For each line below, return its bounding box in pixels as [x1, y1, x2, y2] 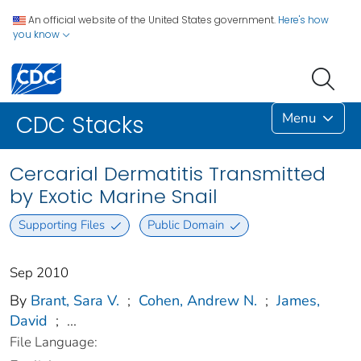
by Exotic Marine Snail [10, 183, 218, 210]
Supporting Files [18, 217, 105, 234]
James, [276, 290, 320, 310]
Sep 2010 [10, 263, 68, 282]
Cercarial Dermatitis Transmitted [10, 160, 326, 188]
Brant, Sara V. [31, 290, 119, 310]
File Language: [10, 332, 98, 351]
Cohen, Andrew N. [139, 290, 257, 310]
